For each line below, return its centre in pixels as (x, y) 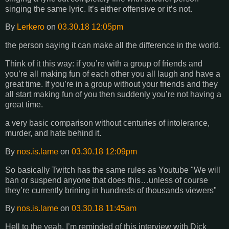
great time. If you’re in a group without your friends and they (111, 84)
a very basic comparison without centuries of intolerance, (107, 123)
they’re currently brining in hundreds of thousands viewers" (111, 190)
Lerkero (31, 27)
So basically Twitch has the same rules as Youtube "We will (113, 170)
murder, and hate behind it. (53, 133)
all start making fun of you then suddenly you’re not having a (113, 95)
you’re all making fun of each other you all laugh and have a (113, 74)
